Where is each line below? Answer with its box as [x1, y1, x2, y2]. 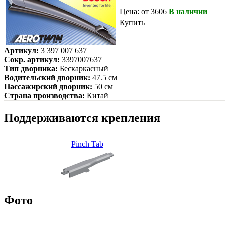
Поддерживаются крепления [4, 110, 160, 124]
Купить [120, 18, 145, 27]
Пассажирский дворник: [4, 82, 92, 91]
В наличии [169, 7, 207, 16]
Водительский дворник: [4, 73, 90, 82]
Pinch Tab [71, 139, 103, 148]
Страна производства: [4, 91, 85, 100]
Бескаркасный [58, 64, 108, 73]
